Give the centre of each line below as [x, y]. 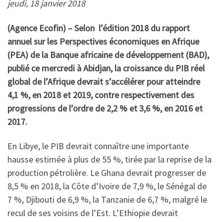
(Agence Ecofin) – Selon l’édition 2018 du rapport [99, 28]
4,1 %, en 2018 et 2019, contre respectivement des [101, 95]
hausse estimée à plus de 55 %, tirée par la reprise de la [110, 160]
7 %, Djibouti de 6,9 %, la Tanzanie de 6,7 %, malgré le [107, 200]
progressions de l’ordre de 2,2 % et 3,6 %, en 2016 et [105, 108]
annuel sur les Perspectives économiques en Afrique [103, 41]
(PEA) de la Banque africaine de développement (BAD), [108, 55]
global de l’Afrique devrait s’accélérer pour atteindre [104, 81]
